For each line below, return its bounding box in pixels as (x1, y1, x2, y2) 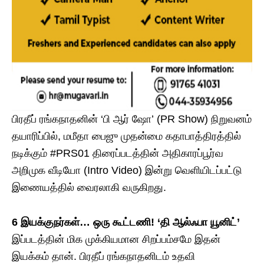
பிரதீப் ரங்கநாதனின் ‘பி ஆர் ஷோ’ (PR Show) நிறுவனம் (12, 113, 252, 126)
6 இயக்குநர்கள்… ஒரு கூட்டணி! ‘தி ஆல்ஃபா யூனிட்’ (12, 216, 240, 229)
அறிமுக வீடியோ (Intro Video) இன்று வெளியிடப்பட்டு (12, 164, 242, 177)
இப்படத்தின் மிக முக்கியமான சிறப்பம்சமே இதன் (12, 233, 220, 246)
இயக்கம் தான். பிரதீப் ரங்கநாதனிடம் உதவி (12, 250, 195, 263)
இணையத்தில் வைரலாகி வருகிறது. (12, 181, 166, 194)
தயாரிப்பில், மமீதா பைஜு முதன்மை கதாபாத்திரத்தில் (12, 130, 241, 143)
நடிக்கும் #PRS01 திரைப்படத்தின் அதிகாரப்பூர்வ (12, 147, 223, 160)
